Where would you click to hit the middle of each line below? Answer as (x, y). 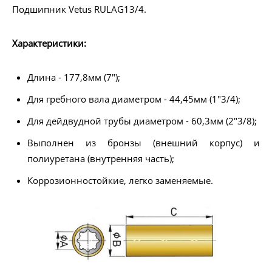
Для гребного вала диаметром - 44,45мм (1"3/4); (134, 99)
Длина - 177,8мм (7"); (74, 77)
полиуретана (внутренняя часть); (101, 159)
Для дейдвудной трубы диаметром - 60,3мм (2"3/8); (142, 121)
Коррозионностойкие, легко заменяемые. (120, 181)
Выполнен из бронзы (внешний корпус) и (144, 143)
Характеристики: (49, 43)
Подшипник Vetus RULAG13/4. (79, 9)
